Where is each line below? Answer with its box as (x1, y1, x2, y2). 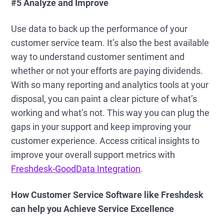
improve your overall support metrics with (11, 149, 175, 160)
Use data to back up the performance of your (11, 23, 188, 34)
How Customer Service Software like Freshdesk (11, 189, 204, 200)
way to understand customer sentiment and (11, 51, 185, 62)
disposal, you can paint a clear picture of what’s (11, 93, 197, 104)
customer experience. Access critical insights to (11, 135, 200, 146)
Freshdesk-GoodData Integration (11, 163, 141, 174)
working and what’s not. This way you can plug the (11, 107, 210, 118)
